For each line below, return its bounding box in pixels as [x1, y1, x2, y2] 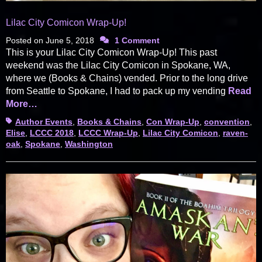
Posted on [6, 36, 46, 46]
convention [204, 117, 250, 127]
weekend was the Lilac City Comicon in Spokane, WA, [6, 60, 230, 71]
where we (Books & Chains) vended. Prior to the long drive [6, 73, 248, 84]
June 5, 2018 [46, 36, 94, 46]
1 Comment [115, 36, 160, 46]
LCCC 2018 [30, 128, 74, 138]
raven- [223, 128, 248, 138]
